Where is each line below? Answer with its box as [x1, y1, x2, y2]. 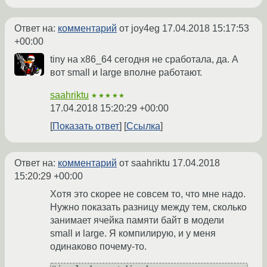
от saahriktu [117, 158, 172, 169]
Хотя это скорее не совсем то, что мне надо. [50, 189, 246, 200]
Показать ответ [52, 121, 119, 132]
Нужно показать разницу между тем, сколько [50, 202, 247, 213]
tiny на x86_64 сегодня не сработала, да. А [50, 54, 238, 65]
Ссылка [126, 121, 160, 132]
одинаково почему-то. [50, 241, 147, 252]
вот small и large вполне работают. [50, 67, 202, 78]
